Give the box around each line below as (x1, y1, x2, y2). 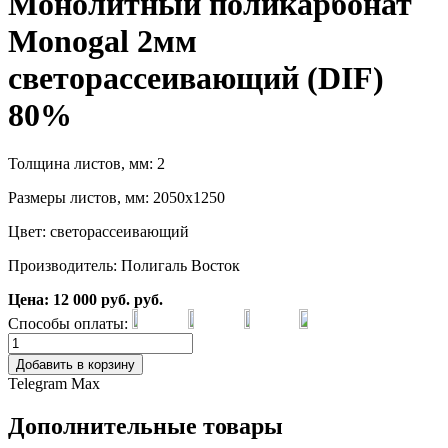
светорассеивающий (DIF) (8, 59, 384, 96)
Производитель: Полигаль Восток (8, 257, 240, 275)
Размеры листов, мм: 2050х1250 (8, 189, 225, 207)
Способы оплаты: (8, 315, 128, 333)
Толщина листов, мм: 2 (8, 155, 165, 173)
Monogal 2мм (8, 22, 197, 59)
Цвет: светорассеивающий (8, 223, 189, 241)
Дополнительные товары (8, 413, 283, 440)
